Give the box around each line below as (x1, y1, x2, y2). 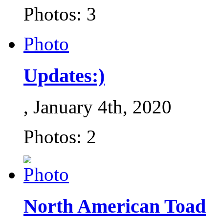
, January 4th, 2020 (23, 96, 172, 118)
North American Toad (23, 195, 206, 218)
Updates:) (23, 64, 105, 87)
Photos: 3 (23, 3, 96, 25)
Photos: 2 (23, 126, 96, 148)
